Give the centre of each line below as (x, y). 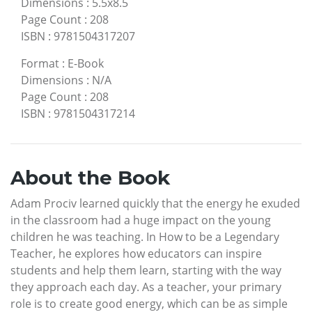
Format (40, 63)
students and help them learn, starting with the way (146, 270)
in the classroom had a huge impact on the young (141, 220)
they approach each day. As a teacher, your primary (146, 287)
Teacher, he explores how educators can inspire (136, 253)
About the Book (90, 177)
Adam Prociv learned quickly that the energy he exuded (155, 203)
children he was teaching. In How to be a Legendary (145, 236)
